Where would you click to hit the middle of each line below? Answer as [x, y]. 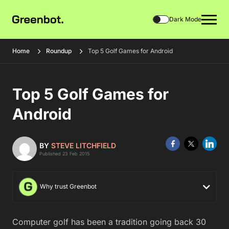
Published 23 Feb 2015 [64, 154]
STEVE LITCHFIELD [84, 145]
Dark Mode [185, 19]
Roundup [59, 51]
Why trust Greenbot [67, 187]
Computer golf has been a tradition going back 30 [109, 222]
